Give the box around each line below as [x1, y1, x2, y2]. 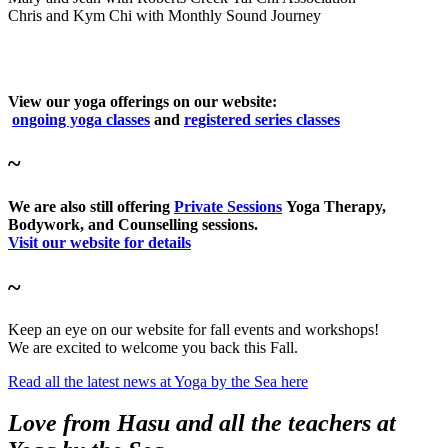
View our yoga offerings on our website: [8, 92, 277, 110]
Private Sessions [174, 198, 282, 216]
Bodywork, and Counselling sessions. [8, 216, 258, 234]
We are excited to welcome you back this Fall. [8, 338, 298, 356]
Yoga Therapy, [282, 198, 386, 216]
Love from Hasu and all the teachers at [8, 410, 396, 437]
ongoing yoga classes [12, 110, 150, 128]
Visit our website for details [8, 234, 191, 252]
